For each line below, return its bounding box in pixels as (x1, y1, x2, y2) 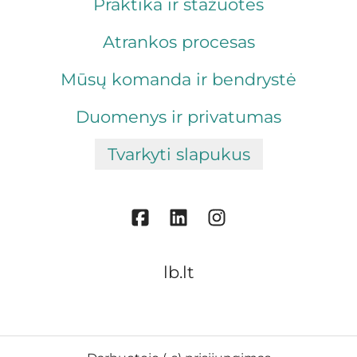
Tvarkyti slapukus (107, 144, 250, 164)
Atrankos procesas (102, 32, 255, 52)
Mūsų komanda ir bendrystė (61, 69, 296, 89)
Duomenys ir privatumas (76, 107, 281, 127)
